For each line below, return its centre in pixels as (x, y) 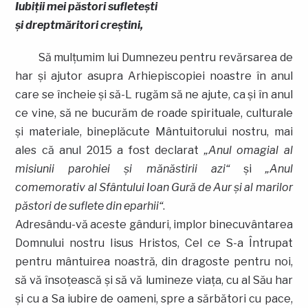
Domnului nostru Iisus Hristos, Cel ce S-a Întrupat (154, 243)
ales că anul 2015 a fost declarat (110, 150)
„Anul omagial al (248, 150)
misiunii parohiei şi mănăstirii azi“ (122, 168)
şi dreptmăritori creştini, (79, 25)
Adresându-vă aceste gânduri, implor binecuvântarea (154, 224)
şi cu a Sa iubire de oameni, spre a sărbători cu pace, (154, 298)
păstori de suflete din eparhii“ (89, 206)
